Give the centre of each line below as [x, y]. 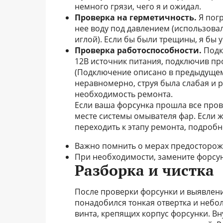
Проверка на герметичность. [136, 17]
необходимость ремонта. [124, 94]
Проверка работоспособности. [138, 50]
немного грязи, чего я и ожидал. [138, 6]
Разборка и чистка [144, 170]
